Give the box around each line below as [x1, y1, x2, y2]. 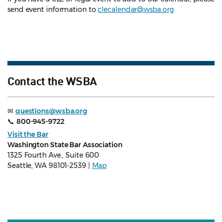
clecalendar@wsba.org [98, 5, 174, 14]
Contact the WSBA [7, 73, 98, 88]
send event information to [7, 5, 98, 14]
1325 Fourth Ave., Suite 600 [7, 151, 100, 160]
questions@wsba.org [15, 107, 88, 116]
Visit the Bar [7, 130, 49, 139]
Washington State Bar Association [7, 140, 122, 150]
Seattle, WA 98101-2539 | [7, 161, 92, 170]
